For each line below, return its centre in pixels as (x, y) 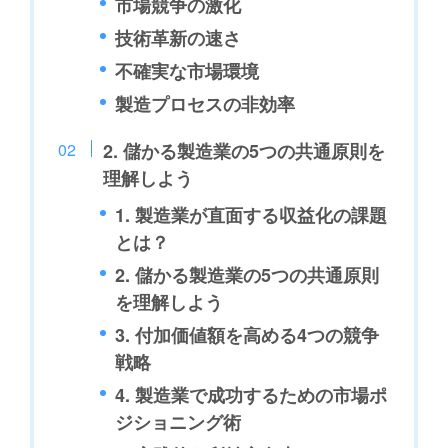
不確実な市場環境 (187, 70)
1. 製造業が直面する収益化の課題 (251, 214)
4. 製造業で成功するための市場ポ (251, 394)
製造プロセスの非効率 (205, 103)
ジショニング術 (178, 421)
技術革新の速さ (178, 37)
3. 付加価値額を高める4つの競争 (247, 334)
